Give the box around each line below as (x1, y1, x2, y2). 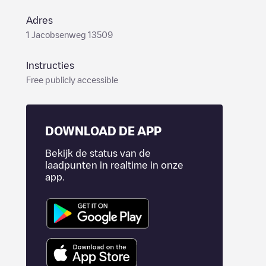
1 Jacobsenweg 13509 (26, 30, 113, 39)
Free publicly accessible (26, 75, 118, 84)
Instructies (26, 61, 74, 70)
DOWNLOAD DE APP (45, 125, 161, 137)
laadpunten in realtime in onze (45, 160, 183, 170)
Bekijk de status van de (45, 148, 151, 158)
